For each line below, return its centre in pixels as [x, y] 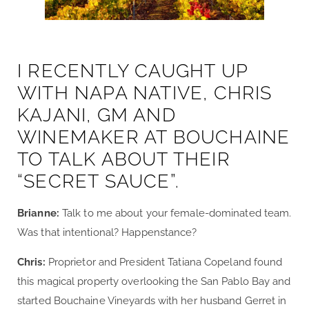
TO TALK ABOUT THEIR [124, 159]
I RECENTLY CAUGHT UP [133, 70]
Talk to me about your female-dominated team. [177, 213]
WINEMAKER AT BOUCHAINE [154, 137]
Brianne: [40, 213]
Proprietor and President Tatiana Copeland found [164, 262]
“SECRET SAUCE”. [98, 181]
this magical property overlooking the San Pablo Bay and [154, 281]
